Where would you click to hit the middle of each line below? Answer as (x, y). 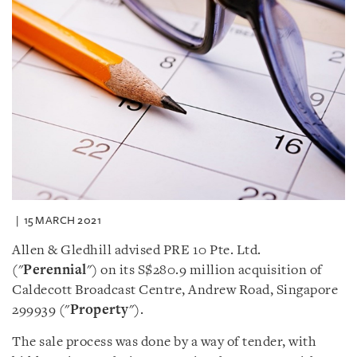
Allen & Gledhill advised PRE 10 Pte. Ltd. (137, 250)
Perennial (55, 270)
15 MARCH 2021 (62, 220)
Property (99, 310)
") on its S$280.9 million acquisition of (204, 270)
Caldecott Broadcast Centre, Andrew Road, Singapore (175, 290)
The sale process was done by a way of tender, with (164, 342)
